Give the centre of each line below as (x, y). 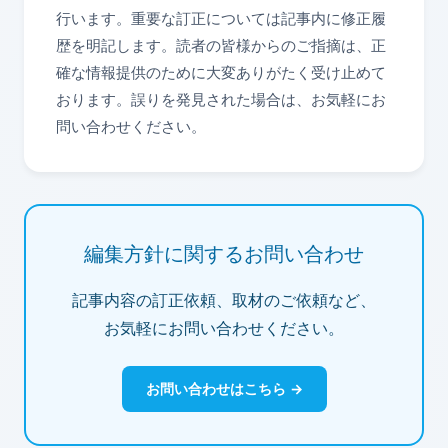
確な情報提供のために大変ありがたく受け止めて (221, 72)
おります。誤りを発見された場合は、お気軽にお (221, 99)
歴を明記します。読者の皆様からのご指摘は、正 (221, 45)
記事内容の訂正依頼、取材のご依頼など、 (224, 300)
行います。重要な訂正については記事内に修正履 (221, 18)
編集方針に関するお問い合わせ (224, 253)
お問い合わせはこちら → (224, 388)
